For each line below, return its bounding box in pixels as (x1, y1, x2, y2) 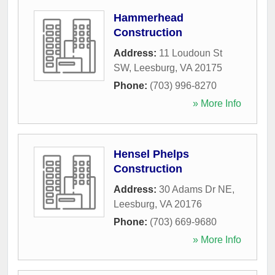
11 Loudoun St (159, 47, 222, 58)
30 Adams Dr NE (159, 184, 232, 195)
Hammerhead (114, 11, 184, 24)
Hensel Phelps (114, 147, 189, 160)
